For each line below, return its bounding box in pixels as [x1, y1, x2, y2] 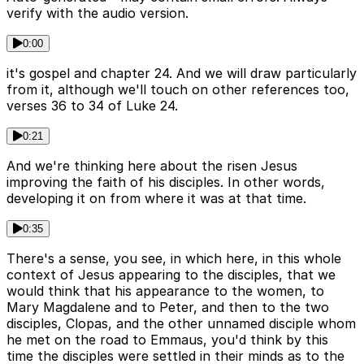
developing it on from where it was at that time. [6, 190, 306, 207]
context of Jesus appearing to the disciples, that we [6, 266, 336, 284]
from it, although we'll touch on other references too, [6, 81, 349, 98]
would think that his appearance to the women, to [6, 283, 324, 300]
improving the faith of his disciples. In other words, [6, 174, 325, 191]
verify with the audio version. [6, 5, 188, 22]
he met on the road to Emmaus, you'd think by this [6, 331, 328, 349]
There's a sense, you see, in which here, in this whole [6, 250, 341, 267]
